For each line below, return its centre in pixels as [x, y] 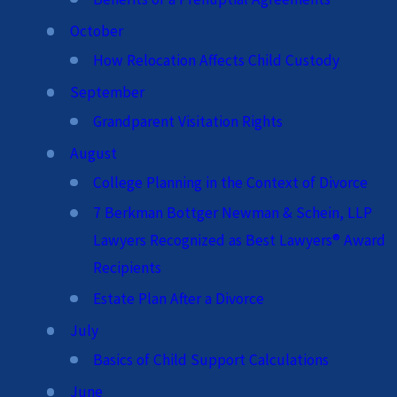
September [107, 92]
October [96, 31]
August [93, 153]
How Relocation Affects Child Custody [217, 60]
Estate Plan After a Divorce [179, 298]
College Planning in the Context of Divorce [231, 182]
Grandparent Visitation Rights [188, 121]
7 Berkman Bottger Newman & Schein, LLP [233, 213]
